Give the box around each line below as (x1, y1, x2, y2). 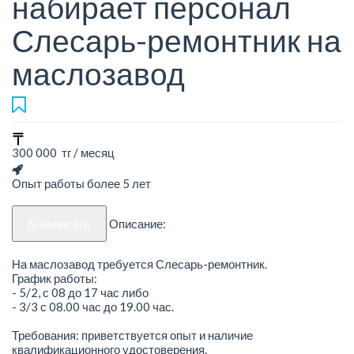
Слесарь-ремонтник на (12, 22, 341, 59)
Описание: (108, 217, 166, 232)
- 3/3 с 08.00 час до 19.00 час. (12, 299, 174, 314)
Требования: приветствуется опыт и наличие (12, 327, 253, 342)
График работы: (12, 270, 97, 285)
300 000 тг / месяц (12, 145, 115, 160)
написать (40, 217, 91, 232)
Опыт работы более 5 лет (12, 176, 151, 191)
